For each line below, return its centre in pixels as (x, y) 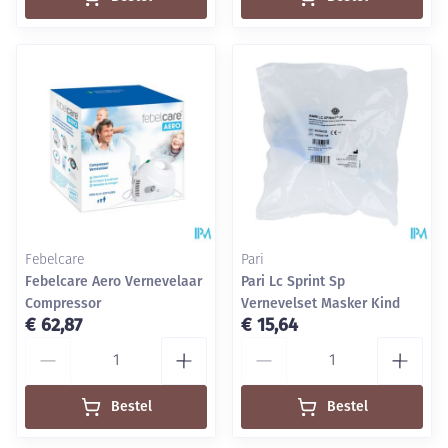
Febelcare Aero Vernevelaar (113, 281)
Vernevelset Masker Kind (320, 303)
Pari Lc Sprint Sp (293, 281)
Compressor (63, 303)
